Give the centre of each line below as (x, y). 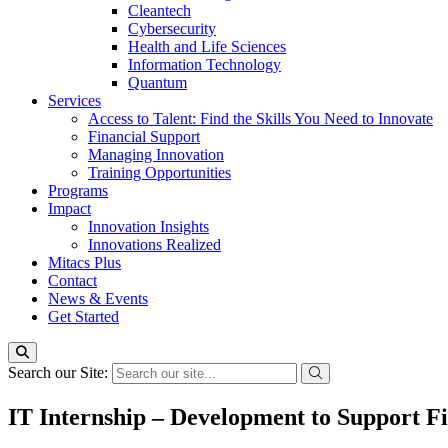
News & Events (98, 298)
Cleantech (159, 10)
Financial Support (144, 136)
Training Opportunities (159, 172)
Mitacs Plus (84, 262)
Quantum (157, 82)
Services (74, 100)
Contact (72, 280)
